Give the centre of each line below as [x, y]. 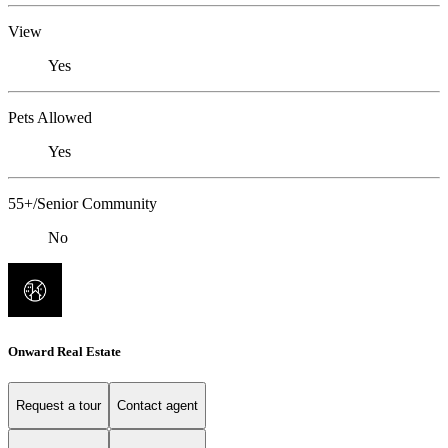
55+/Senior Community [82, 204]
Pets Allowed [50, 118]
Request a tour [58, 406]
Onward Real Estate [64, 351]
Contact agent [157, 406]
